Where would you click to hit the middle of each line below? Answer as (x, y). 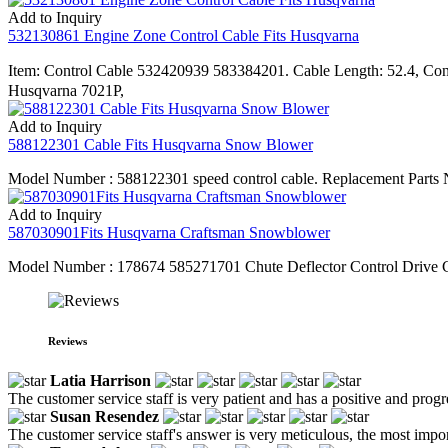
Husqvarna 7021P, (66, 90)
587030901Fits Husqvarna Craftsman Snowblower (169, 232)
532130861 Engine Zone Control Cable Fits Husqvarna (183, 35)
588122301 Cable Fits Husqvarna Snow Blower (160, 144)
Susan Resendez (104, 416)
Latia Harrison (100, 380)
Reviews (67, 340)
